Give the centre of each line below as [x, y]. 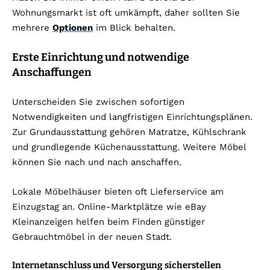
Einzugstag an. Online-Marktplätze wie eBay [109, 207]
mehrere [32, 28]
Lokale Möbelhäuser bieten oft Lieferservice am [118, 192]
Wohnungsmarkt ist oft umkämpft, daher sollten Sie [126, 13]
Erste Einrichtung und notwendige [101, 58]
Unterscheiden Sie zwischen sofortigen [98, 102]
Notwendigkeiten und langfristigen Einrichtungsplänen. [132, 117]
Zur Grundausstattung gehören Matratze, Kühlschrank [129, 132]
